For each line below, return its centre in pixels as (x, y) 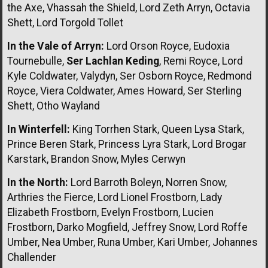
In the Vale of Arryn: (56, 46)
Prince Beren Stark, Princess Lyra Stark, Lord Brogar (127, 144)
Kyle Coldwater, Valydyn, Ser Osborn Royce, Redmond (130, 76)
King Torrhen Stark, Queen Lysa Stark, (157, 129)
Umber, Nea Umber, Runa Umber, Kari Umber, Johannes (133, 242)
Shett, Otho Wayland (54, 106)
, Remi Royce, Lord (201, 61)
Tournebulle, (37, 61)
